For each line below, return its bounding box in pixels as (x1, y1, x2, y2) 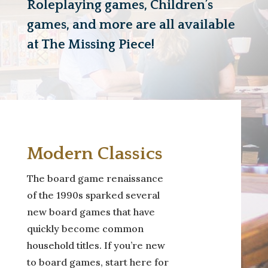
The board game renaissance (26, 172, 163, 184)
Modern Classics (26, 143, 163, 164)
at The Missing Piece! (26, 36, 154, 52)
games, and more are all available (26, 17, 235, 32)
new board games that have (26, 205, 155, 218)
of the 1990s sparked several (26, 188, 160, 201)
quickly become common (26, 222, 144, 234)
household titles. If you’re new (26, 239, 165, 251)
